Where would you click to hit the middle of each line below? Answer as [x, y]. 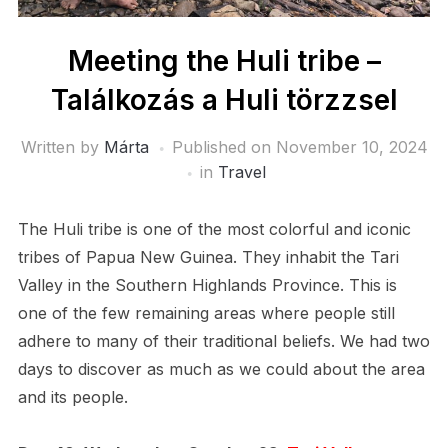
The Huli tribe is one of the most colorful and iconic [214, 229]
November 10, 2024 [351, 147]
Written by [62, 147]
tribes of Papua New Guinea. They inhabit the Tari [208, 257]
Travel [242, 172]
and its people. [72, 397]
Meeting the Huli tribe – [224, 61]
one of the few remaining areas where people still [206, 313]
